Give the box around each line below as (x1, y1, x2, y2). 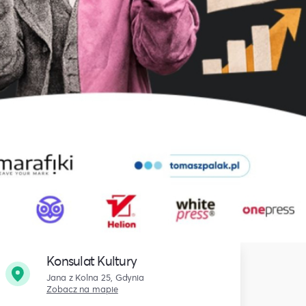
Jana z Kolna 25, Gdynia (46, 271, 145, 284)
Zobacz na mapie (46, 283, 118, 296)
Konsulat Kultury (46, 252, 137, 270)
